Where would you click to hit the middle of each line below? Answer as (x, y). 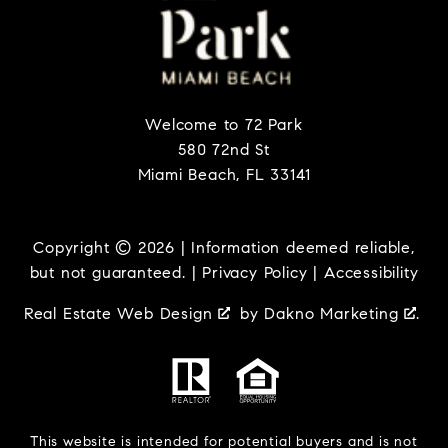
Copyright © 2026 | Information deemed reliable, (224, 248)
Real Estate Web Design (121, 314)
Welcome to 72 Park (224, 125)
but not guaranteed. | (116, 273)
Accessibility (371, 273)
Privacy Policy (255, 273)
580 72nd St (224, 150)
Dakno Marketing (334, 314)
